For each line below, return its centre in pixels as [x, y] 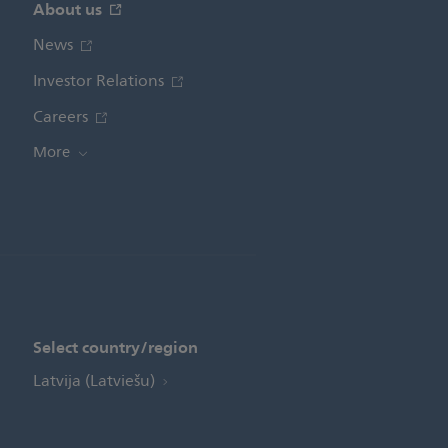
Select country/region [115, 347]
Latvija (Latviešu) [95, 381]
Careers [62, 117]
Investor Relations [100, 81]
